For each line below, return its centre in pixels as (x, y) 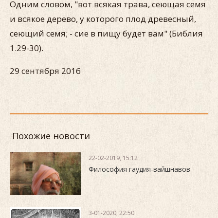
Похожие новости (51, 136)
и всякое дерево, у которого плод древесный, (103, 19)
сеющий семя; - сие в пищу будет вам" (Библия (106, 33)
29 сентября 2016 (45, 71)
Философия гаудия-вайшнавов (139, 169)
